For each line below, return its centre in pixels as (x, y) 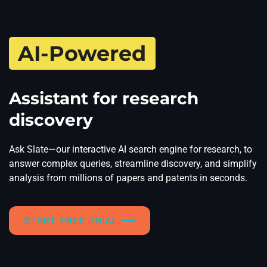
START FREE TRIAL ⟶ (80, 220)
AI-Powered (82, 54)
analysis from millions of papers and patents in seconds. (128, 178)
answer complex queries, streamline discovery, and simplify (133, 164)
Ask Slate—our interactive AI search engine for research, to (131, 150)
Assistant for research (104, 99)
